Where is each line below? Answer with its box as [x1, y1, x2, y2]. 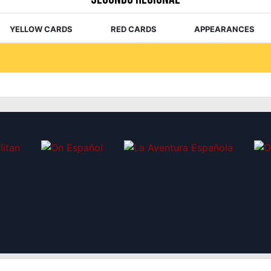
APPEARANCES [194, 24, 255, 34]
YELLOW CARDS [9, 24, 73, 34]
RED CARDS [110, 24, 157, 34]
